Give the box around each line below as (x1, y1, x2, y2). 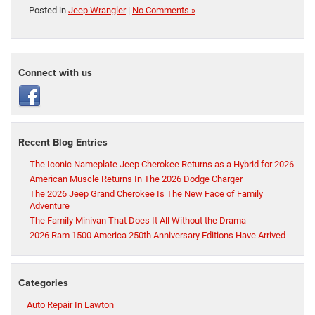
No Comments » (132, 5, 195, 16)
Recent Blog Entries (18, 135, 108, 150)
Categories (18, 276, 68, 290)
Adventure (30, 200, 70, 212)
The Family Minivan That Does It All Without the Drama (30, 215, 246, 226)
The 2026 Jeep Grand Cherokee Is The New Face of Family (30, 188, 263, 200)
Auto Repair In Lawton (27, 300, 114, 311)
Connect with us (18, 65, 92, 80)
